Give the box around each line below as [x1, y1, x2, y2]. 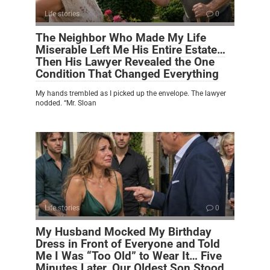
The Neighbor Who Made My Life [36, 31, 206, 45]
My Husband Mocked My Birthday [36, 225, 212, 239]
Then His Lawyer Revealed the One [36, 55, 215, 69]
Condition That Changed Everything [36, 67, 219, 81]
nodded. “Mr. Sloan [36, 99, 96, 108]
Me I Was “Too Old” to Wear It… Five [36, 249, 222, 263]
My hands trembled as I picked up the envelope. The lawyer [36, 89, 226, 98]
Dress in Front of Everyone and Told [36, 237, 220, 251]
